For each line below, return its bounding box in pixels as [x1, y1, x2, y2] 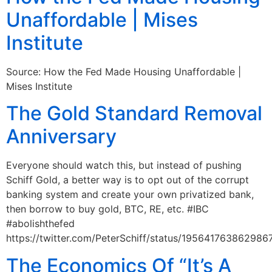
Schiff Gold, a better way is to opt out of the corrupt [6, 174, 249, 186]
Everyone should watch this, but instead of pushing [6, 159, 242, 172]
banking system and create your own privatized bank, [6, 188, 254, 201]
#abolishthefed [6, 217, 75, 230]
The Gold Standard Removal [6, 101, 262, 126]
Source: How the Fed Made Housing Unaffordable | [6, 65, 241, 78]
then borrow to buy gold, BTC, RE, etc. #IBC [6, 203, 209, 216]
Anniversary [6, 124, 117, 149]
